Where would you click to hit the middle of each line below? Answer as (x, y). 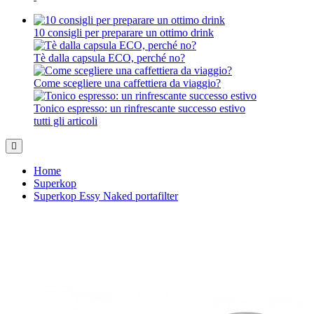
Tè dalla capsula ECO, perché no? (109, 58)
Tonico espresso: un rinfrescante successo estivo (139, 108)
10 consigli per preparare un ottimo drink (124, 33)
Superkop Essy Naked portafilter (106, 196)
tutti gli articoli (66, 121)
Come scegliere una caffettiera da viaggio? (127, 83)
